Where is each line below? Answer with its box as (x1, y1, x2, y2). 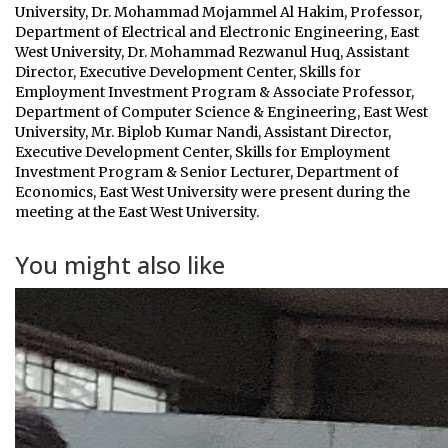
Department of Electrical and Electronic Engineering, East (15, 23, 419, 41)
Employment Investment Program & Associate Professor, (15, 83, 414, 101)
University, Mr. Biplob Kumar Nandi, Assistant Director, (15, 123, 391, 141)
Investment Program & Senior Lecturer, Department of (15, 163, 399, 181)
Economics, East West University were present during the (15, 183, 410, 201)
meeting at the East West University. (15, 203, 259, 221)
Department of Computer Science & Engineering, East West (15, 103, 428, 121)
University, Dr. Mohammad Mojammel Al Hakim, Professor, (15, 3, 422, 21)
